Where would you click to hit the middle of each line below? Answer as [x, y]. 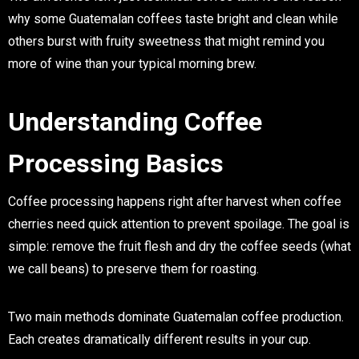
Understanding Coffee [135, 121]
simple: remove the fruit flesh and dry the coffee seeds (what [179, 246]
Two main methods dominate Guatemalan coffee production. [176, 317]
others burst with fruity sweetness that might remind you [166, 41]
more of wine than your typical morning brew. [132, 63]
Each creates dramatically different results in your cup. [159, 339]
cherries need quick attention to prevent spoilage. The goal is [179, 224]
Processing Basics [116, 163]
